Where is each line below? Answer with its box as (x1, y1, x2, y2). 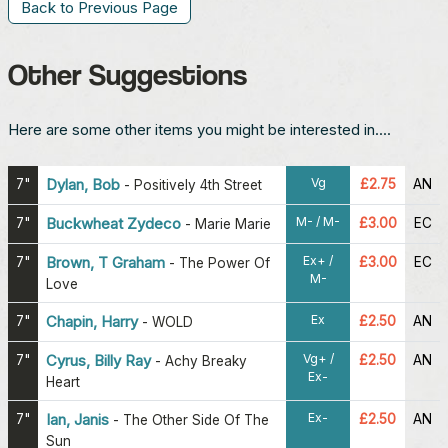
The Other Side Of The (123, 411, 269, 428)
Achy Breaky (165, 352, 247, 369)
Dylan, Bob (46, 175, 120, 194)
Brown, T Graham (46, 253, 165, 272)
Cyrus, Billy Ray (46, 351, 151, 370)
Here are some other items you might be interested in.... (8, 120, 391, 139)
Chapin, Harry (46, 312, 138, 331)
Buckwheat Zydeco (46, 214, 181, 233)
